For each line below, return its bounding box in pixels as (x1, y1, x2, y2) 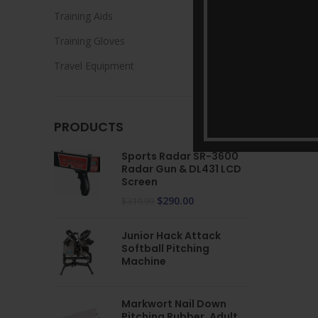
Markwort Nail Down (121, 297, 226, 311)
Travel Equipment (54, 59, 134, 72)
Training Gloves (54, 34, 125, 48)
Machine (121, 254, 166, 268)
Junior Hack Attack (121, 229, 221, 243)
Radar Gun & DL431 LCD (121, 162, 241, 176)
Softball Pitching (121, 241, 209, 256)
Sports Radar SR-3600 (121, 149, 238, 163)
